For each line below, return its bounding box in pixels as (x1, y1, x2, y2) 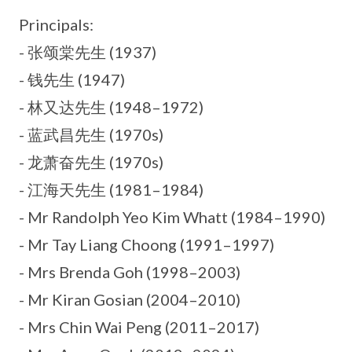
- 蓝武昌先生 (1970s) (19, 125, 163, 145)
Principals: (19, 15, 93, 35)
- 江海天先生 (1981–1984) (19, 180, 203, 200)
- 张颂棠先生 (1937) (19, 42, 156, 62)
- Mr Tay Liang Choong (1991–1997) (19, 235, 274, 255)
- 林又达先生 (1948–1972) (19, 97, 203, 117)
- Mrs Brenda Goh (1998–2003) (19, 262, 240, 282)
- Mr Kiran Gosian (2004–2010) (19, 290, 240, 310)
